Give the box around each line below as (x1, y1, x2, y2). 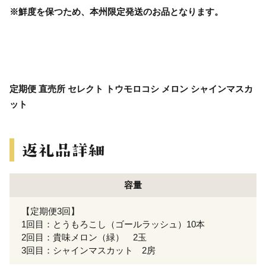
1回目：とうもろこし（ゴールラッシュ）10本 (21, 218, 205, 229)
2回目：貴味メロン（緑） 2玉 (21, 232, 147, 242)
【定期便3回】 (21, 205, 80, 216)
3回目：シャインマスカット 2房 (21, 245, 156, 255)
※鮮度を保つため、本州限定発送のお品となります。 (9, 6, 223, 17)
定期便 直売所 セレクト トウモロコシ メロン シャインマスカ (9, 83, 253, 94)
